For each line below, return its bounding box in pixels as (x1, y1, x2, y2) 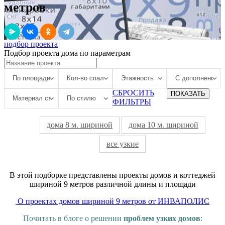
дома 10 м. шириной (129, 120, 198, 129)
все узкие (106, 139, 139, 148)
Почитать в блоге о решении (23, 213, 124, 222)
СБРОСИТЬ (113, 88, 154, 97)
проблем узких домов (123, 213, 200, 222)
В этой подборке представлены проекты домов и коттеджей (10, 170, 215, 179)
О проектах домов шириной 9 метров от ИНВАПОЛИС (18, 196, 209, 205)
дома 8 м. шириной (47, 120, 113, 129)
